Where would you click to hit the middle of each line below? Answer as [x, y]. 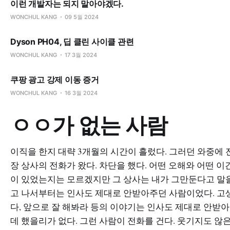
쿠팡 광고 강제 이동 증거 [55, 80]
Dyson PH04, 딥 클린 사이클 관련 [72, 42]
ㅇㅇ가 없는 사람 [89, 125]
